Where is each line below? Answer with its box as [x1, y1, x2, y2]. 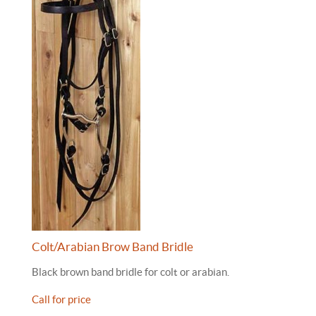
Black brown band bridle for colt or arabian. [32, 266, 229, 278]
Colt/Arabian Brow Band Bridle [32, 241, 193, 253]
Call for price [32, 293, 91, 305]
